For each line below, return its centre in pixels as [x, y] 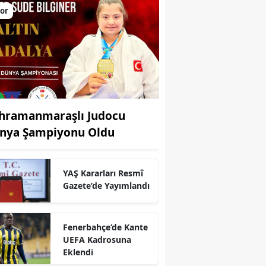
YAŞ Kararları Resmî [103, 173]
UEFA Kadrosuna [97, 240]
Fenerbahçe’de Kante [105, 227]
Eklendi [78, 252]
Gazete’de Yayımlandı [106, 185]
